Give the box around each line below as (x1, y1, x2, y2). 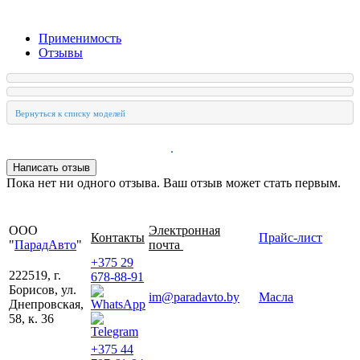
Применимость (39, 31, 121, 45)
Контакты (91, 230, 145, 244)
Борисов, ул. (9, 282, 76, 297)
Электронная (149, 223, 220, 237)
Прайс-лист (259, 230, 322, 244)
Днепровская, (9, 297, 84, 311)
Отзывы (39, 45, 83, 59)
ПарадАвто (14, 237, 76, 252)
